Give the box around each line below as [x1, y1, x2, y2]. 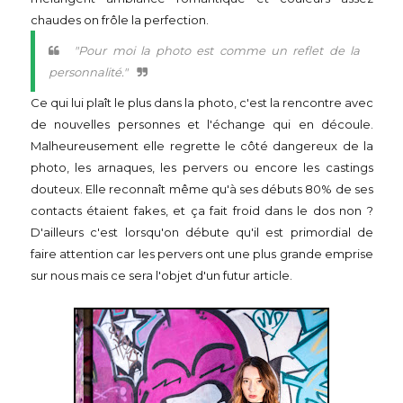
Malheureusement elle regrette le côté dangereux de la [31, 139, 373, 153]
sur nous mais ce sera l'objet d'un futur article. [31, 268, 295, 282]
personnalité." [49, 65, 128, 79]
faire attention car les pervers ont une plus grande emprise [31, 246, 373, 261]
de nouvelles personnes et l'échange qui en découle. [31, 117, 373, 131]
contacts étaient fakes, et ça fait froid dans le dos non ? [31, 203, 373, 218]
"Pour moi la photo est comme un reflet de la [74, 43, 360, 58]
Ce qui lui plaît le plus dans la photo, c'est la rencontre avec [31, 95, 373, 110]
